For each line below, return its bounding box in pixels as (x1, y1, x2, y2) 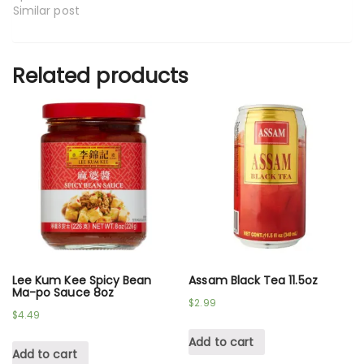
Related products (12, 61, 188, 90)
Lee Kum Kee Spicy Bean (12, 272, 152, 289)
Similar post (13, 2, 80, 19)
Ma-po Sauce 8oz (12, 284, 114, 301)
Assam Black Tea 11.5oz (188, 272, 318, 289)
